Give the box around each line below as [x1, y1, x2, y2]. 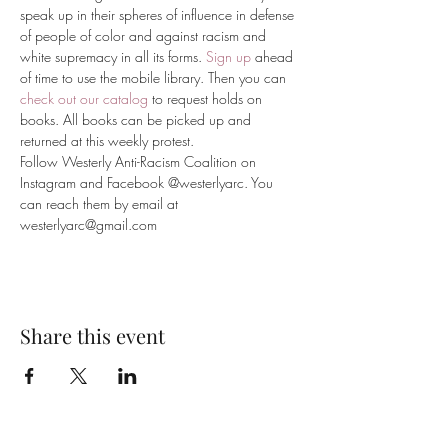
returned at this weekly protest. [20, 131, 194, 150]
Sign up [206, 47, 251, 66]
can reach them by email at [20, 194, 182, 213]
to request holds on [148, 89, 266, 108]
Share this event [20, 322, 165, 349]
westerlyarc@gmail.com [20, 215, 157, 234]
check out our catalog [20, 89, 148, 108]
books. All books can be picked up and [20, 110, 255, 129]
